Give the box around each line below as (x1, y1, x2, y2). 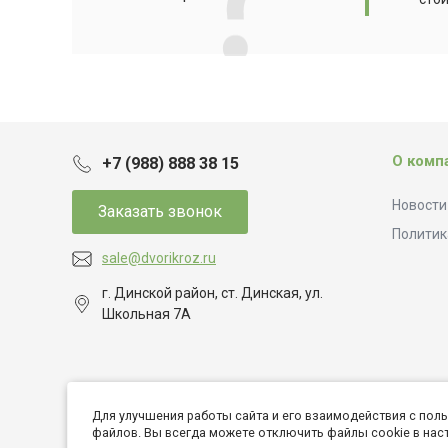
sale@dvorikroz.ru (102, 250, 216, 266)
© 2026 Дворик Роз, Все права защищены (72, 410, 326, 426)
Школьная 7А (102, 306, 191, 322)
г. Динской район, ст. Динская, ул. (102, 285, 323, 301)
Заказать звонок (98, 202, 222, 221)
